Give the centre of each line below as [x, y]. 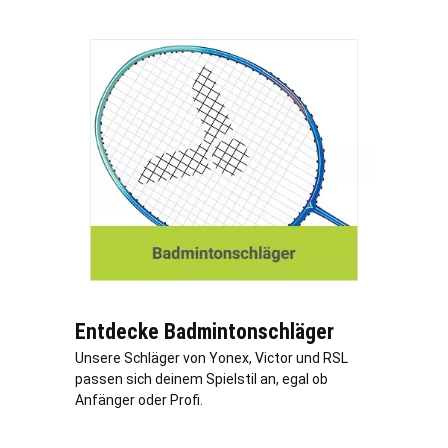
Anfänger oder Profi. [139, 400]
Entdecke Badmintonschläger [204, 332]
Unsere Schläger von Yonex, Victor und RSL [211, 358]
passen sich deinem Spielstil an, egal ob [201, 379]
